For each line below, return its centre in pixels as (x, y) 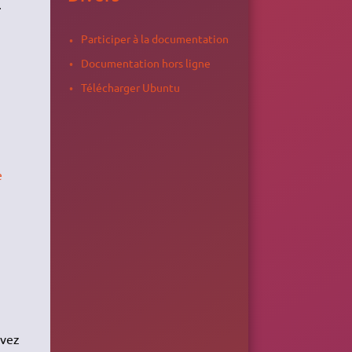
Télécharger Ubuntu (130, 87)
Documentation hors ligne (145, 62)
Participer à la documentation (154, 39)
